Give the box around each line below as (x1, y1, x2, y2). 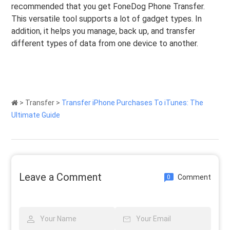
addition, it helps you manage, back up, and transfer (11, 26, 196, 36)
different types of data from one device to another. (11, 39, 199, 49)
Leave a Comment (19, 171, 102, 184)
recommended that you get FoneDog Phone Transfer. (11, 2, 205, 12)
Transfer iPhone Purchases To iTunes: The (62, 99, 204, 107)
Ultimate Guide (11, 111, 61, 120)
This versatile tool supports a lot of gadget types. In (11, 14, 202, 24)
